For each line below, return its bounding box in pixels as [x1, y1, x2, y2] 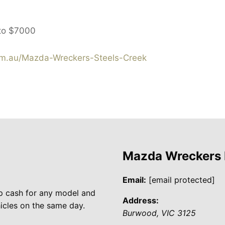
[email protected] [149, 174, 215, 185]
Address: [123, 195, 159, 205]
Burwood [123, 207, 157, 218]
